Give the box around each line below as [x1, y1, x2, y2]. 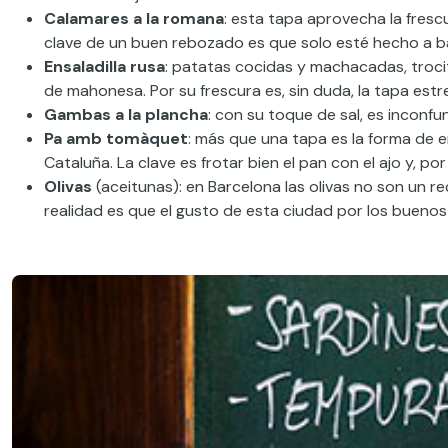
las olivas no [285, 176, 373, 197]
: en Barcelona [179, 176, 285, 197]
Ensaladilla [44, 56, 126, 77]
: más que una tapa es [188, 128, 352, 149]
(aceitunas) [92, 176, 179, 197]
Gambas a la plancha [44, 104, 208, 125]
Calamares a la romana [44, 8, 224, 29]
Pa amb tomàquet [44, 128, 188, 149]
